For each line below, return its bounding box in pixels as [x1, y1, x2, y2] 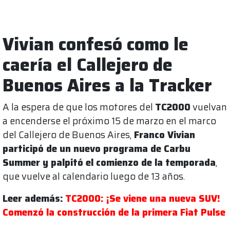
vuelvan [190, 99, 227, 114]
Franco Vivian [131, 127, 195, 142]
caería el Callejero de [3, 51, 172, 79]
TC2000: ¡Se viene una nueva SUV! [65, 190, 220, 206]
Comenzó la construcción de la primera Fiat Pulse [3, 204, 225, 220]
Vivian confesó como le [3, 30, 188, 58]
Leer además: [3, 190, 63, 206]
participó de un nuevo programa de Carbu [3, 141, 190, 156]
